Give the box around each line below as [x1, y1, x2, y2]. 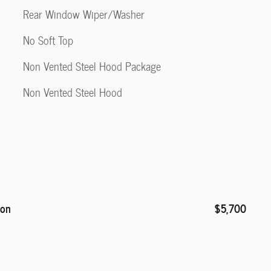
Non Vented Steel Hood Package [23, 57, 161, 75]
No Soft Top [23, 31, 73, 49]
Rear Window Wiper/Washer [23, 5, 145, 23]
